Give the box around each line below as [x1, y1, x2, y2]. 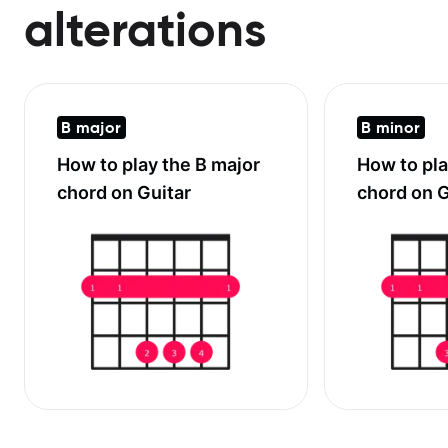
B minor [361, 116, 421, 138]
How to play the [57, 153, 195, 175]
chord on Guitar [57, 181, 191, 203]
